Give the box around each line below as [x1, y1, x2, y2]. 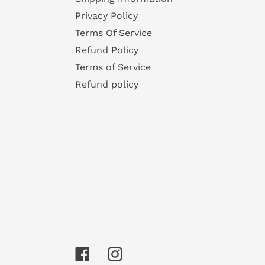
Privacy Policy [75, 10, 138, 22]
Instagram [122, 247, 169, 258]
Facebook [89, 247, 134, 258]
